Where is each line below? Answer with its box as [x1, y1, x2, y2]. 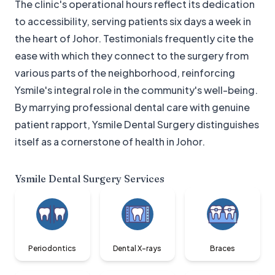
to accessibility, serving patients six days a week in [15, 15, 251, 28]
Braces [210, 244, 236, 254]
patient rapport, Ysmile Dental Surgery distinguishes [15, 118, 259, 131]
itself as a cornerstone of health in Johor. [15, 135, 205, 149]
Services [122, 172, 165, 185]
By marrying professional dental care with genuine [15, 101, 250, 114]
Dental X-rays [113, 244, 162, 254]
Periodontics [28, 244, 77, 254]
